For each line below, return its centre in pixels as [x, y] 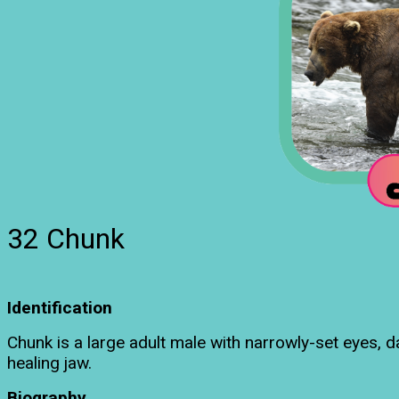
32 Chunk [66, 238]
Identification [60, 307]
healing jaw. [49, 362]
